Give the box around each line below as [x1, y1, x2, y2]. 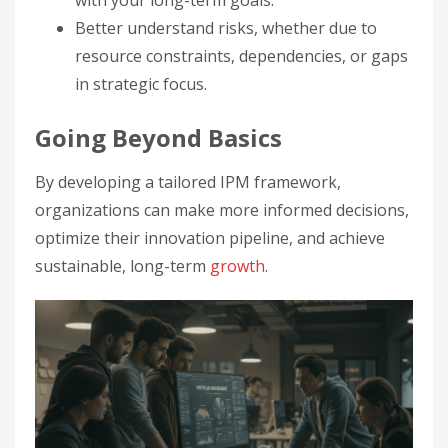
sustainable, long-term [35, 255, 210, 277]
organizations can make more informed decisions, [35, 199, 409, 221]
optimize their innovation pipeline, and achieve [35, 227, 385, 249]
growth [210, 255, 265, 277]
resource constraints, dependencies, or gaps [75, 45, 408, 67]
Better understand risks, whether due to [75, 17, 377, 39]
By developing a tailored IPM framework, [35, 171, 341, 193]
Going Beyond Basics [35, 121, 282, 154]
